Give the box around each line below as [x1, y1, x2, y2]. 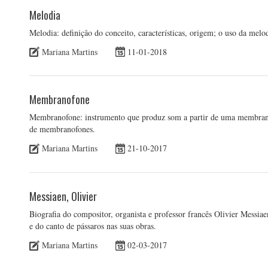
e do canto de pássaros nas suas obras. [29, 220, 156, 232]
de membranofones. [29, 123, 95, 135]
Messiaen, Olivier [29, 188, 97, 205]
